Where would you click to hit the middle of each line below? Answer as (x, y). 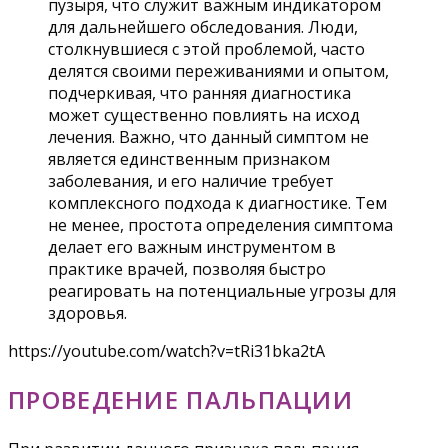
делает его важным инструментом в (192, 247)
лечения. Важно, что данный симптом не (208, 137)
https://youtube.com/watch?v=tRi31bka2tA (166, 351)
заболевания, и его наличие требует (191, 181)
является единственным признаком (189, 159)
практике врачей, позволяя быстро (187, 269)
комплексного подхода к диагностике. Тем (217, 203)
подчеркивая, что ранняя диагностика (199, 93)
